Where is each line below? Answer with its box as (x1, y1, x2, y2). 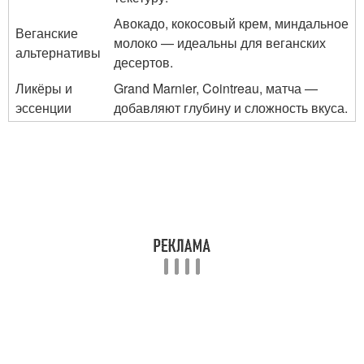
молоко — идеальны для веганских (114, 33, 326, 52)
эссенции (15, 98, 71, 117)
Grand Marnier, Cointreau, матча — (114, 79, 318, 97)
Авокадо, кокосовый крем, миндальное (114, 14, 349, 32)
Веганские (15, 24, 78, 42)
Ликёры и (15, 79, 72, 97)
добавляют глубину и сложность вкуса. (114, 98, 348, 117)
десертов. (114, 53, 173, 71)
